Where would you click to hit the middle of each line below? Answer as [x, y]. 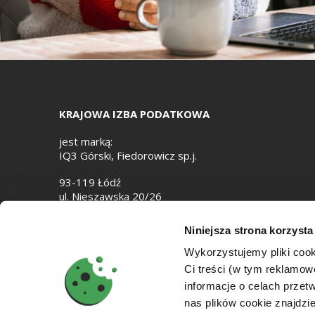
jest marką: [86, 141]
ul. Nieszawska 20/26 [110, 196]
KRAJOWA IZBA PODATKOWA [134, 114]
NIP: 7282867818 [102, 237]
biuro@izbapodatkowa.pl [153, 210]
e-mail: [76, 210]
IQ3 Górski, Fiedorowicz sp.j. [128, 155]
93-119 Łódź [90, 182]
